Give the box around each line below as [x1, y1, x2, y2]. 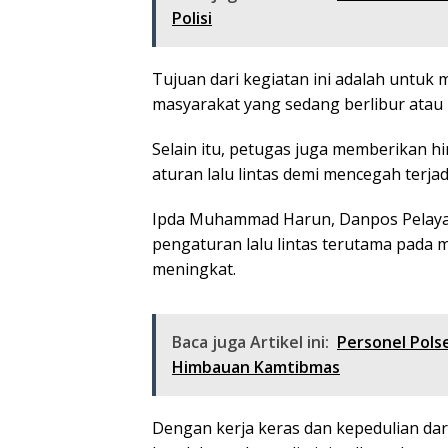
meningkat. [152, 257, 236, 280]
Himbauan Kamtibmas [172, 355, 340, 378]
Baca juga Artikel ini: [172, 330, 329, 353]
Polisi [172, 6, 212, 29]
